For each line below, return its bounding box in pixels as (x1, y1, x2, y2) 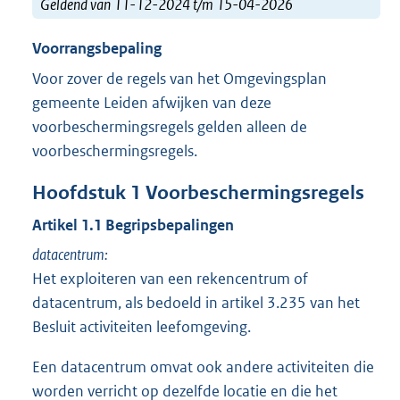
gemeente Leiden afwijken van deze (32, 92, 271, 112)
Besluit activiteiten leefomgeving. (32, 317, 251, 337)
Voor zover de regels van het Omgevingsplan (32, 68, 327, 88)
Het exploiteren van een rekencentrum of (32, 269, 308, 289)
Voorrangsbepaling (32, 38, 162, 59)
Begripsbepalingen (105, 215, 234, 236)
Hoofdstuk (32, 181, 130, 205)
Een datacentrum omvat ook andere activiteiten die (32, 357, 374, 378)
